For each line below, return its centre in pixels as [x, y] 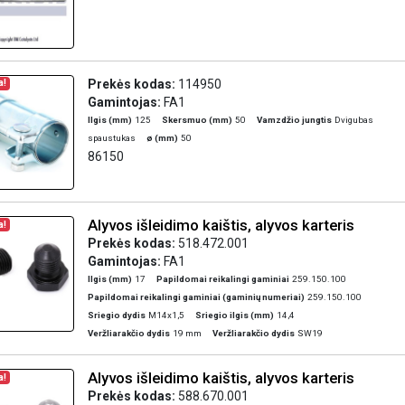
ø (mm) [162, 137]
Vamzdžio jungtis [294, 119]
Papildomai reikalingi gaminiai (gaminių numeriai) [196, 297]
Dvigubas [353, 119]
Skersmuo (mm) [197, 119]
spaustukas [111, 137]
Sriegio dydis [116, 315]
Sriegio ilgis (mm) [234, 315]
